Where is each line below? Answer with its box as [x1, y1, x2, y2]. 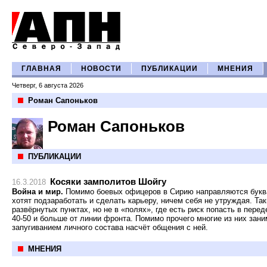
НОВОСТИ [81, 65, 122, 72]
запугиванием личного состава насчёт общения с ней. [12, 223, 208, 232]
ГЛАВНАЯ [21, 65, 61, 72]
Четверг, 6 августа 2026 [12, 82, 83, 89]
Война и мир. [12, 187, 63, 196]
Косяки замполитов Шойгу [50, 176, 166, 187]
